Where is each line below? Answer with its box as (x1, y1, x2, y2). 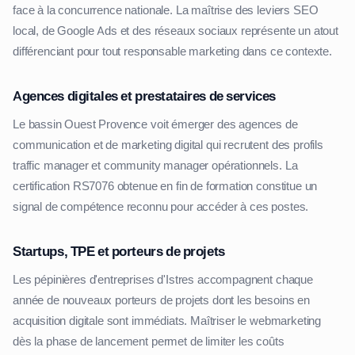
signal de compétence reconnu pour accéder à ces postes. (13, 198, 309, 215)
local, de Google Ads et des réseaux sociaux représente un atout (13, 22, 338, 39)
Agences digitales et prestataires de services (13, 86, 276, 105)
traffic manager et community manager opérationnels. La (13, 157, 298, 174)
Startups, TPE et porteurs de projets (13, 242, 225, 260)
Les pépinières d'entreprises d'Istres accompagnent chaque (13, 271, 313, 288)
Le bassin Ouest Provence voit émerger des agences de (13, 116, 298, 132)
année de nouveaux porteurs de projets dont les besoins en (13, 292, 310, 308)
